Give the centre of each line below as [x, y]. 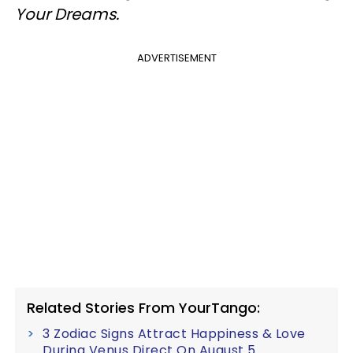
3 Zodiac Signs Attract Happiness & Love [174, 333]
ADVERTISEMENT [176, 58]
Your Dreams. [67, 14]
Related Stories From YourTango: [143, 307]
